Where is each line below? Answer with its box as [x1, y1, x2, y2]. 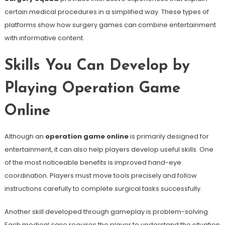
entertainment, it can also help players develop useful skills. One [4, 145, 213, 154]
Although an [4, 132, 45, 141]
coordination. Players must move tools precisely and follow [4, 171, 197, 180]
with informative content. [4, 33, 84, 43]
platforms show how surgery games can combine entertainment [4, 20, 216, 30]
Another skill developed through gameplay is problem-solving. [4, 207, 209, 216]
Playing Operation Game [4, 81, 181, 96]
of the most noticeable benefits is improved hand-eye [4, 158, 181, 167]
